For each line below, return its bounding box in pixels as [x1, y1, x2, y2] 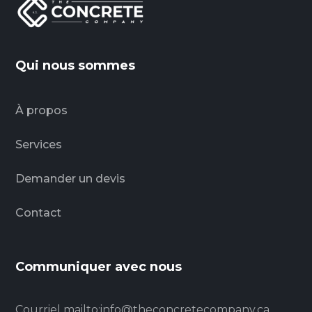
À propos [15, 103, 68, 117]
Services [15, 137, 63, 151]
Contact [15, 205, 62, 219]
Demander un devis [15, 171, 126, 185]
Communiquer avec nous [15, 258, 182, 274]
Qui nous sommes [15, 57, 136, 73]
